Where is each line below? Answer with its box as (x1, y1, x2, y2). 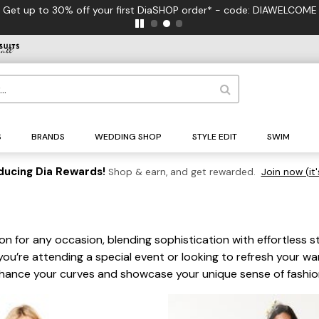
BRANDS (31, 131, 66, 143)
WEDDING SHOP (95, 131, 162, 143)
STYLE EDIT (192, 131, 237, 143)
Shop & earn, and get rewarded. (108, 166, 256, 179)
